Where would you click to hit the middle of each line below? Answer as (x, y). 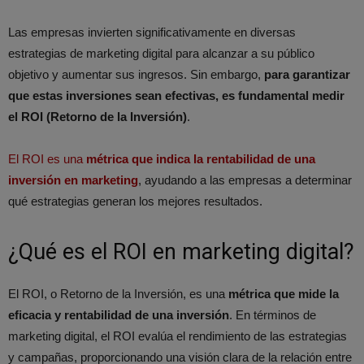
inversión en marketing (73, 180)
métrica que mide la (284, 293)
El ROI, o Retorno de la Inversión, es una (118, 293)
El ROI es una (47, 158)
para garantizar (307, 74)
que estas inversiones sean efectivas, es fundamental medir (176, 95)
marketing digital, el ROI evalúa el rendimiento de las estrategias (178, 336)
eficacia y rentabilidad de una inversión (119, 314)
